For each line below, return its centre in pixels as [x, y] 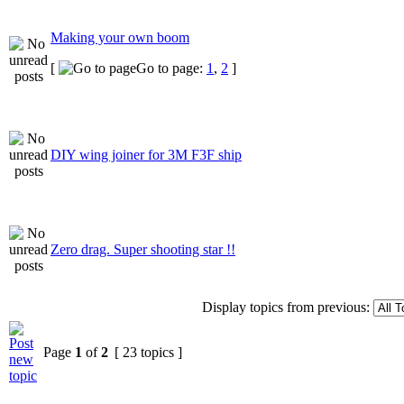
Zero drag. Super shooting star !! [143, 249]
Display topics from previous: [286, 307]
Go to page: [171, 68]
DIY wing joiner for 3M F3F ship [146, 154]
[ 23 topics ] [148, 352]
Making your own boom [120, 37]
